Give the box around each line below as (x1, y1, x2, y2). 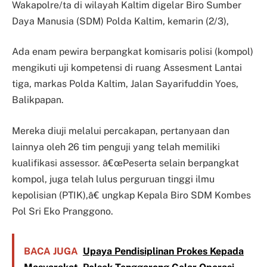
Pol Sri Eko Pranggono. (12, 205, 113, 217)
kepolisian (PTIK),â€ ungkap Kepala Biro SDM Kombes (12, 189, 251, 201)
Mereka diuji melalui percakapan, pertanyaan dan (12, 125, 229, 136)
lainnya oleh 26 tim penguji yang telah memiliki (12, 141, 220, 153)
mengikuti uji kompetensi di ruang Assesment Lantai (12, 62, 242, 74)
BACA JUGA (23, 246, 78, 257)
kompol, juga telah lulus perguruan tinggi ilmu (12, 173, 215, 185)
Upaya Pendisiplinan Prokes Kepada (82, 246, 244, 257)
